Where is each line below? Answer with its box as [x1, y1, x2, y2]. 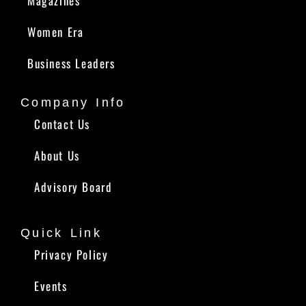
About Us [34, 146, 80, 164]
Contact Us [34, 115, 90, 133]
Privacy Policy [34, 245, 109, 263]
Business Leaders [27, 54, 115, 72]
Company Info [20, 95, 126, 109]
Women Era [27, 23, 84, 40]
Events [34, 277, 68, 294]
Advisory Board [34, 178, 113, 195]
